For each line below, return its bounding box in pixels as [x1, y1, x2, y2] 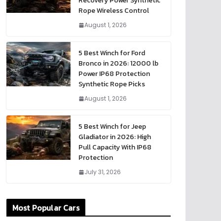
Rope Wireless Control [78, 5, 149, 16]
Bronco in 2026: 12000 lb [78, 58, 158, 69]
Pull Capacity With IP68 [78, 142, 151, 153]
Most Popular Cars [12, 202, 79, 214]
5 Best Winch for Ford [78, 48, 145, 59]
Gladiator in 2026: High [78, 132, 151, 143]
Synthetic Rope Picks [78, 79, 145, 90]
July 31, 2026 [84, 168, 121, 177]
